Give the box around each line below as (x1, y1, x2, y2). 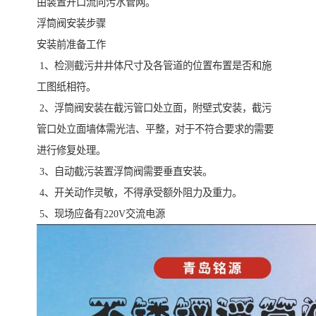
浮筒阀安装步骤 (37, 18, 106, 30)
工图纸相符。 (37, 81, 96, 93)
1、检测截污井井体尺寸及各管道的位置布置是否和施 (37, 60, 272, 72)
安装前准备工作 (37, 39, 106, 51)
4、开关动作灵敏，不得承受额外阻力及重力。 (37, 187, 242, 199)
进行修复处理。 (37, 145, 106, 157)
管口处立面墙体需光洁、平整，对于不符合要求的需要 (37, 123, 274, 135)
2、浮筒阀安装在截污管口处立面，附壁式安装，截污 (37, 102, 272, 114)
